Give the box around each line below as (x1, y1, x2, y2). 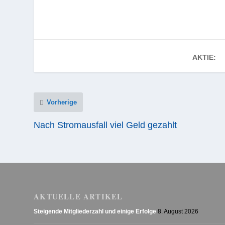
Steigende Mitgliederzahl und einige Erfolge (34, 208, 157, 215)
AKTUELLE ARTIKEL (34, 191, 123, 202)
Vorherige (47, 98, 77, 106)
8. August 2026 (158, 208, 199, 215)
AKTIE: (192, 53, 216, 62)
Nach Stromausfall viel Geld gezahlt (34, 120, 177, 131)
